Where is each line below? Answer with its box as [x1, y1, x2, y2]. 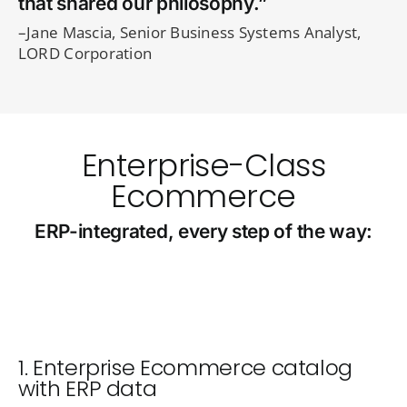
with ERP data [17, 373, 157, 404]
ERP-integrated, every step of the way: [34, 220, 373, 243]
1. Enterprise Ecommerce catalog [17, 352, 353, 383]
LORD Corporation [17, 43, 153, 65]
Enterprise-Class [81, 144, 326, 188]
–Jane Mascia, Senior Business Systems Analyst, [17, 22, 362, 44]
